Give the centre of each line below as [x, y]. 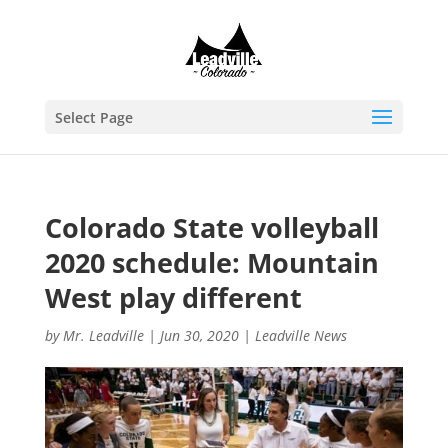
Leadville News [300, 335]
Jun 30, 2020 [199, 335]
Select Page [93, 117]
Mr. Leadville [103, 335]
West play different [173, 297]
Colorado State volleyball [211, 227]
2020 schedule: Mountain [211, 262]
